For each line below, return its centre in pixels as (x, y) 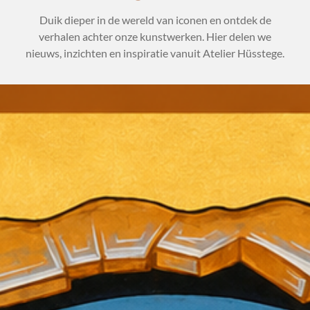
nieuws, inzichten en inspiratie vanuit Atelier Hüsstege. (155, 53)
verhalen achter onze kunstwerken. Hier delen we (155, 37)
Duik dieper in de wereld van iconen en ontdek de (155, 20)
